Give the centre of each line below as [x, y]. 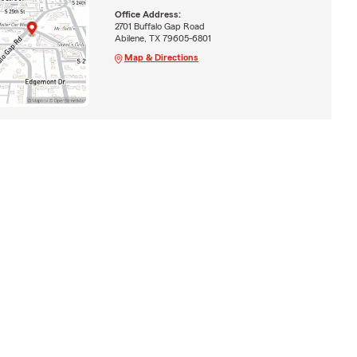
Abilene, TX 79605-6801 [163, 38]
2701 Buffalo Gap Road [159, 26]
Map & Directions [161, 57]
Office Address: [147, 14]
